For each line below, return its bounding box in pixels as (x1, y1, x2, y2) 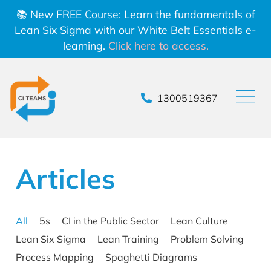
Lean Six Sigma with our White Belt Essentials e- (15, 23, 256, 36)
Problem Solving (171, 233, 244, 246)
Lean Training (97, 233, 159, 246)
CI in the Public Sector (62, 215, 159, 227)
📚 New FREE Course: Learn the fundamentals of (16, 7, 255, 21)
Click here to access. (108, 39, 209, 52)
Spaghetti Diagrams (105, 251, 197, 264)
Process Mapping (16, 251, 94, 264)
